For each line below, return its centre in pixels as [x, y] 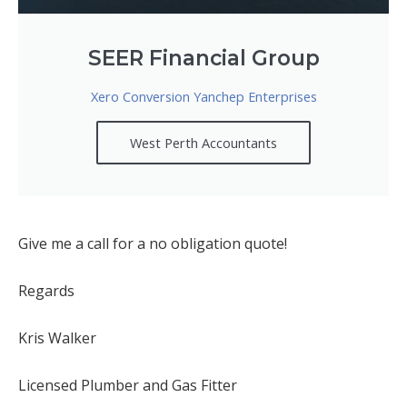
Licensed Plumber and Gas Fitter [128, 385]
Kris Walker [57, 338]
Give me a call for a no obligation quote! [153, 243]
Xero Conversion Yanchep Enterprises [203, 96]
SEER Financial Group [203, 58]
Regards [46, 290]
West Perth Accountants [203, 142]
